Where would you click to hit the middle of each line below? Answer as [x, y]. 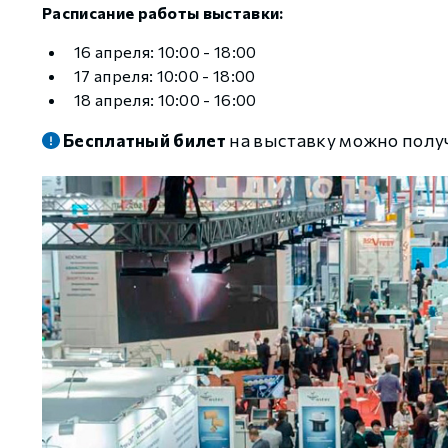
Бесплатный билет [144, 140]
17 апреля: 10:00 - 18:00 [165, 75]
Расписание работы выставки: [163, 12]
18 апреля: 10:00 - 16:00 [165, 99]
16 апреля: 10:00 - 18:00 [165, 51]
